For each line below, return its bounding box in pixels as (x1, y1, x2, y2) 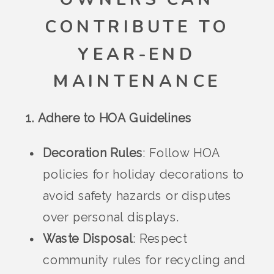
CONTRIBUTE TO (44, 15, 230, 39)
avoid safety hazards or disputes (43, 189, 232, 204)
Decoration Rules (43, 146, 143, 161)
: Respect (132, 232, 187, 246)
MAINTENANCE (53, 70, 221, 94)
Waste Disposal (43, 232, 133, 246)
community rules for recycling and (43, 253, 246, 268)
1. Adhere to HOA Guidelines (26, 111, 191, 125)
